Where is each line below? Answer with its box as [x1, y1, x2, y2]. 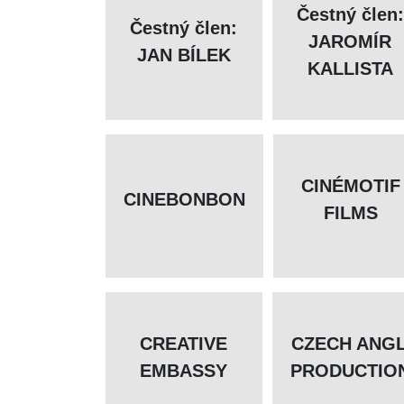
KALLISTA [307, 59, 393, 79]
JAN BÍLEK [136, 45, 231, 66]
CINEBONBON [124, 189, 245, 210]
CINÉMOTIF [301, 176, 401, 197]
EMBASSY [140, 361, 227, 381]
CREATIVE [140, 334, 227, 354]
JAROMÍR [308, 32, 392, 52]
